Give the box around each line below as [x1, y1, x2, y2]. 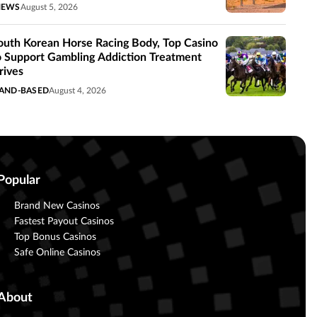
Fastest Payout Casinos [13, 216, 114, 226]
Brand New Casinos [13, 200, 100, 211]
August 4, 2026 [49, 86, 107, 95]
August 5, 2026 [20, 2, 78, 11]
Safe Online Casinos [13, 247, 100, 258]
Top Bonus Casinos [13, 231, 96, 242]
